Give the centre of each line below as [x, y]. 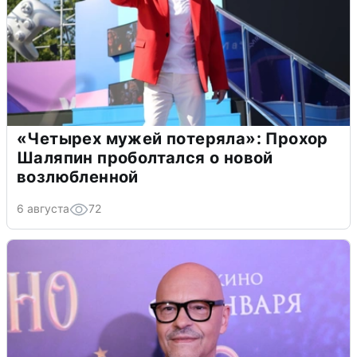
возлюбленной [78, 177]
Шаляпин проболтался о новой [145, 158]
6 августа [43, 209]
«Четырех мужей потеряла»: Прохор [173, 139]
